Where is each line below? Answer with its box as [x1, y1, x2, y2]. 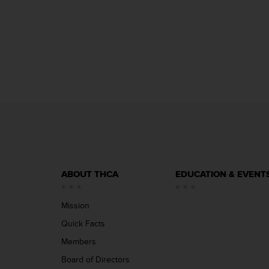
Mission [61, 201, 89, 211]
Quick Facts [61, 219, 105, 229]
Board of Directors [61, 255, 130, 265]
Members [61, 237, 96, 247]
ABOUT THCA [61, 169, 118, 180]
